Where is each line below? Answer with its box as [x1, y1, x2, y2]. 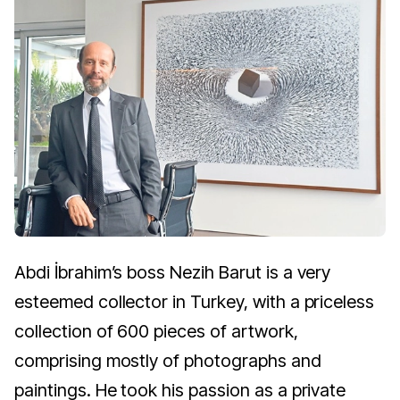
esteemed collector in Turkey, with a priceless [14, 291, 375, 313]
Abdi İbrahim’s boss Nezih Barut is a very [14, 262, 331, 284]
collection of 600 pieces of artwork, [14, 321, 298, 343]
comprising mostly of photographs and [14, 350, 321, 372]
